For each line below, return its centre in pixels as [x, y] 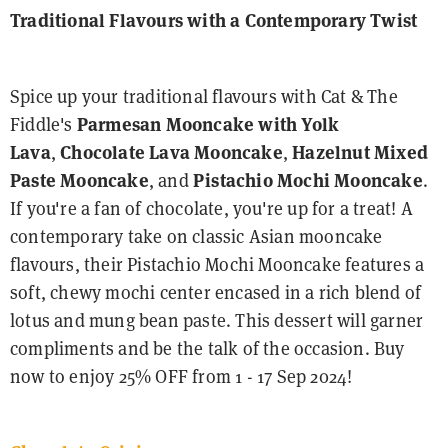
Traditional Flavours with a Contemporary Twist [214, 20]
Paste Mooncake [79, 180]
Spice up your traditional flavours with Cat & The [204, 96]
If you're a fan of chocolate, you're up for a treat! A [211, 208]
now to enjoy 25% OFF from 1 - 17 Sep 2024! [181, 376]
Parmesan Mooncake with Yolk [208, 124]
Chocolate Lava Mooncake [171, 152]
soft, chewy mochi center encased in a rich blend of [216, 292]
